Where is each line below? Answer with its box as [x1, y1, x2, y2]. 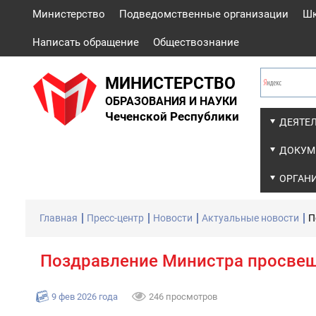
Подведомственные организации [119, 8, 288, 20]
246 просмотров [149, 291, 217, 302]
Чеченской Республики [105, 110, 239, 123]
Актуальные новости [202, 212, 299, 224]
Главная [39, 212, 78, 224]
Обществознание [153, 36, 239, 49]
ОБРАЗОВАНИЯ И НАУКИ [105, 95, 237, 108]
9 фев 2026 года [51, 291, 118, 302]
